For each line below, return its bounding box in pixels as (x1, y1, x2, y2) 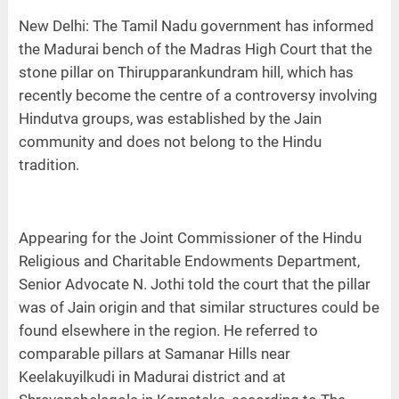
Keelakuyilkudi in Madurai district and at (18, 367, 286, 386)
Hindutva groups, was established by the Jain (18, 109, 322, 127)
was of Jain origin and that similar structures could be (18, 297, 379, 316)
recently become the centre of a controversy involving (18, 85, 378, 104)
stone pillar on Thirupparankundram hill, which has (18, 62, 354, 81)
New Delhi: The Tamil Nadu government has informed (18, 16, 374, 35)
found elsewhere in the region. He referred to (18, 321, 318, 339)
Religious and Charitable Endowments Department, (18, 251, 360, 270)
